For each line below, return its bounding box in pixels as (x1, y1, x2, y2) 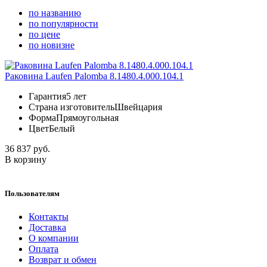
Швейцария (114, 101, 162, 112)
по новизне (29, 39, 74, 50)
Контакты (29, 212, 69, 222)
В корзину (5, 154, 46, 164)
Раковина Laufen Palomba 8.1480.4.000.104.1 (5, 70, 184, 81)
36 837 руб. (5, 143, 50, 154)
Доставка (29, 222, 66, 233)
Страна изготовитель (29, 101, 114, 112)
